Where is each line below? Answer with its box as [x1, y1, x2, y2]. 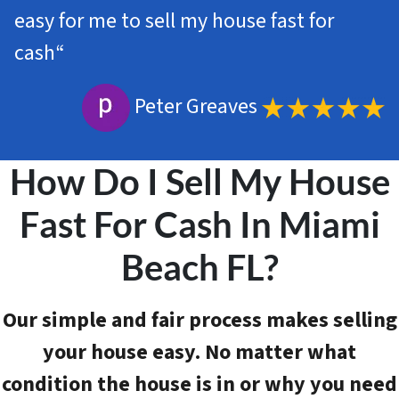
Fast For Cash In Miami [19, 203, 380, 247]
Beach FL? [120, 246, 279, 289]
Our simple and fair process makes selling [2, 305, 397, 337]
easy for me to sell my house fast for [14, 5, 334, 37]
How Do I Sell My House [9, 160, 390, 204]
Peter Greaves [130, 91, 262, 123]
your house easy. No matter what [43, 337, 356, 369]
